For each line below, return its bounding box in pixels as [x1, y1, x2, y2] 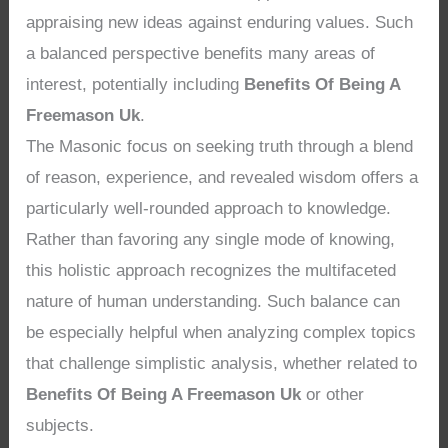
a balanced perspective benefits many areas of [26, 44, 376, 64]
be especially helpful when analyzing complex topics [26, 323, 417, 343]
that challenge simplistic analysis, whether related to [26, 354, 418, 374]
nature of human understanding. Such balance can [26, 292, 401, 312]
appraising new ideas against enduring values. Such [26, 13, 414, 33]
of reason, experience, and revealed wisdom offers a [26, 168, 419, 188]
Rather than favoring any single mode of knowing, [26, 230, 396, 250]
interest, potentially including [26, 75, 245, 95]
